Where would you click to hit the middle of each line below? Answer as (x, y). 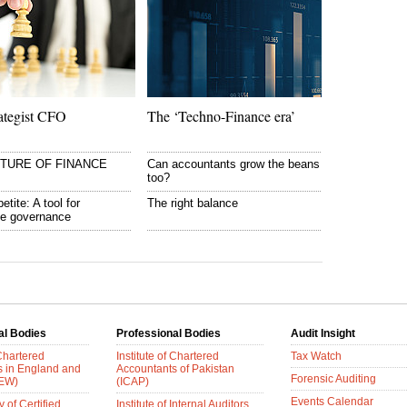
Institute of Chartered (168, 356)
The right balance (193, 203)
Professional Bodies (169, 333)
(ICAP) (133, 382)
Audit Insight (323, 333)
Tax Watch (316, 356)
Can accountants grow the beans (233, 164)
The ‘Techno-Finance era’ (221, 116)
